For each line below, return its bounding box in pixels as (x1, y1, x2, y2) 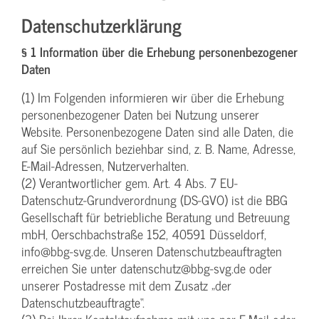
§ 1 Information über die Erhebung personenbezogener (21, 41, 298, 62)
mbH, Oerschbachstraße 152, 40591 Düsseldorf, (21, 223, 266, 244)
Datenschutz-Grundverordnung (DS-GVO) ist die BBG (21, 189, 288, 210)
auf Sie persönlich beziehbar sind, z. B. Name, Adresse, (21, 137, 296, 159)
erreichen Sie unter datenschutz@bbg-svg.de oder (21, 257, 272, 278)
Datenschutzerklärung (21, 9, 182, 40)
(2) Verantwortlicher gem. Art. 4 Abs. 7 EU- (21, 172, 238, 193)
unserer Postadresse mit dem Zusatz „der (21, 274, 231, 296)
